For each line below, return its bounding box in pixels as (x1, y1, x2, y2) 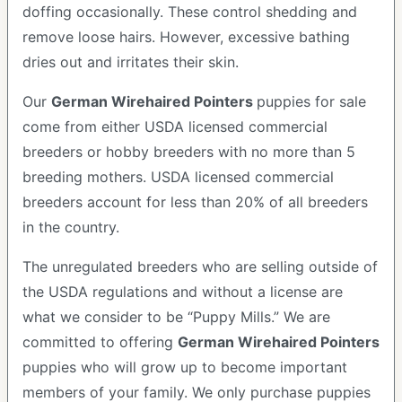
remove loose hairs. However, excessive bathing (22, 28, 350, 46)
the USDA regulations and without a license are (22, 283, 343, 301)
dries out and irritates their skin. (22, 53, 239, 71)
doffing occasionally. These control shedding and (22, 3, 357, 21)
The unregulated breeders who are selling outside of (22, 258, 378, 275)
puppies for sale (257, 92, 366, 110)
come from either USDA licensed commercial (22, 118, 328, 135)
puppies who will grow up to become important (22, 358, 347, 376)
